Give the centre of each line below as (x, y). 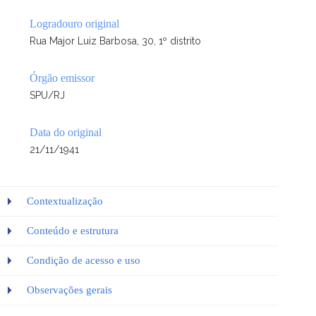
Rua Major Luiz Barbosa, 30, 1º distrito (115, 41)
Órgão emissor (62, 78)
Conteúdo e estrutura (73, 231)
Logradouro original (74, 24)
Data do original (66, 132)
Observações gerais (69, 290)
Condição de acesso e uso (84, 260)
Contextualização (65, 201)
